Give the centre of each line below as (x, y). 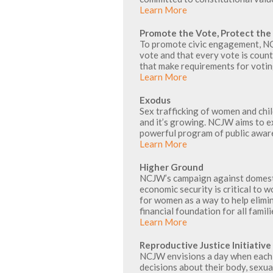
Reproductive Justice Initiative (205, 245)
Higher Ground (172, 167)
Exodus (155, 100)
